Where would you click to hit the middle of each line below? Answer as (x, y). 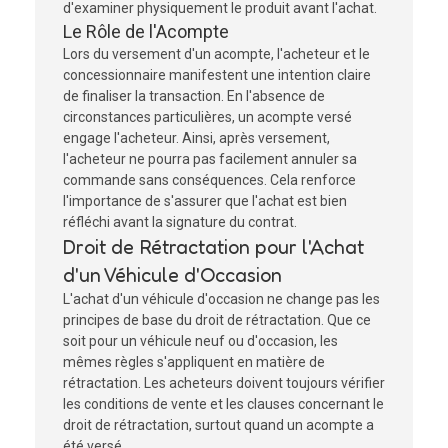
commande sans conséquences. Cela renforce (209, 180)
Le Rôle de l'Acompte (146, 31)
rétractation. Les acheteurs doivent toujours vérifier (224, 383)
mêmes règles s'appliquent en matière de (194, 362)
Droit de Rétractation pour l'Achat (213, 247)
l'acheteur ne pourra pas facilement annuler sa (210, 159)
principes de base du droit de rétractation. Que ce (217, 320)
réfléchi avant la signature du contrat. (180, 222)
